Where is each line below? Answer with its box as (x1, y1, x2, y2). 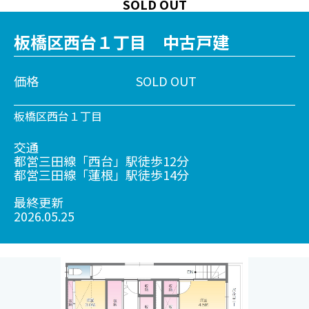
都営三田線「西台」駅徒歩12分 (14, 152, 189, 170)
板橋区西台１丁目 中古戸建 (14, 30, 229, 54)
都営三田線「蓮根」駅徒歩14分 (14, 166, 189, 184)
